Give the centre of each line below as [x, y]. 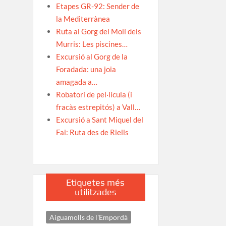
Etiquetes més [96, 182]
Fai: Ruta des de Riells [92, 132]
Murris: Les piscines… [92, 44]
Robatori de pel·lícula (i [94, 94]
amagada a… [76, 81]
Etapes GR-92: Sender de [97, 6]
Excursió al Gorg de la [92, 56]
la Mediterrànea [83, 18]
